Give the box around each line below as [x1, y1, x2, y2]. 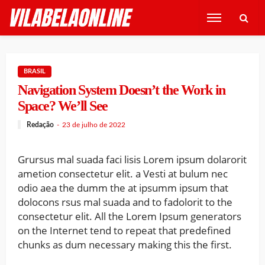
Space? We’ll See [18, 98, 108, 114]
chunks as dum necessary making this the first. [18, 237, 232, 251]
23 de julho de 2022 [62, 121, 125, 128]
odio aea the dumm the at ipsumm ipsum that [18, 180, 228, 195]
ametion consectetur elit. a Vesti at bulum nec [18, 166, 228, 180]
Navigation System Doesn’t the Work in [18, 82, 225, 98]
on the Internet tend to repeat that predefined [18, 223, 231, 237]
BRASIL [24, 68, 46, 75]
